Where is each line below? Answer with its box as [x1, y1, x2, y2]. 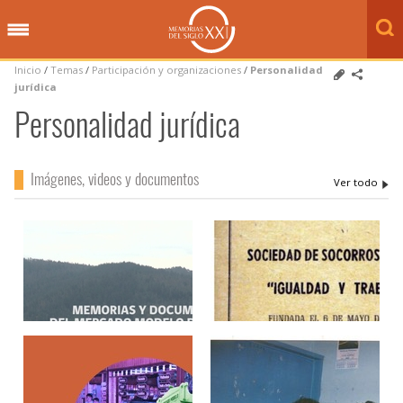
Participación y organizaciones [92, 63, 241, 76]
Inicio [14, 63, 41, 76]
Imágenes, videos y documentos [30, 166, 199, 191]
